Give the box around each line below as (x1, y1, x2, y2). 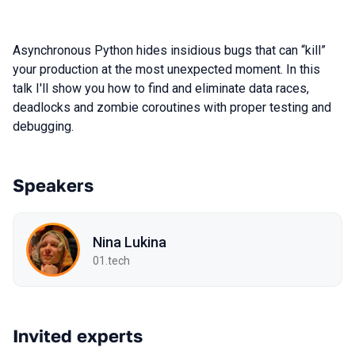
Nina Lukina (93, 233, 166, 250)
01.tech (93, 254, 130, 267)
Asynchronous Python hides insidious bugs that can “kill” (13, 43, 326, 58)
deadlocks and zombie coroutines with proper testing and (13, 100, 331, 115)
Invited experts (13, 325, 143, 346)
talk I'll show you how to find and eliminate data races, (13, 81, 309, 96)
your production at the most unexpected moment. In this (13, 62, 320, 77)
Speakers (13, 174, 94, 196)
